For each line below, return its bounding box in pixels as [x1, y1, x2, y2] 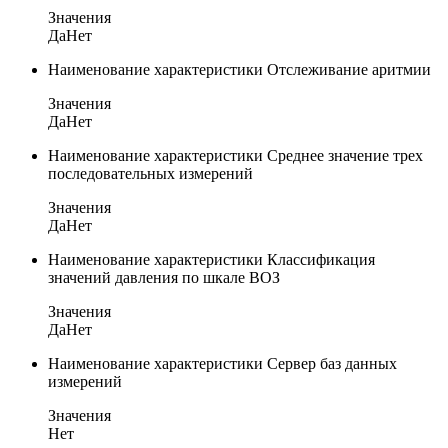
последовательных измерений [48, 164, 253, 182]
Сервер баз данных [267, 354, 397, 372]
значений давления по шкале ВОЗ [48, 268, 280, 286]
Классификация [267, 250, 375, 268]
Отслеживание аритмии [267, 60, 431, 78]
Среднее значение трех [267, 146, 423, 164]
